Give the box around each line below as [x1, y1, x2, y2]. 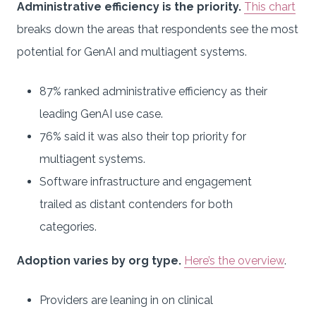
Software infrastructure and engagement [39, 174, 252, 188]
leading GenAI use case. [39, 107, 163, 121]
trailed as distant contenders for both [39, 197, 233, 211]
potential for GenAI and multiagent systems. [17, 44, 247, 59]
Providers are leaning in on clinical [39, 293, 213, 307]
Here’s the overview [184, 253, 284, 267]
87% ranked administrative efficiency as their [39, 84, 267, 98]
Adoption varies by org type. [17, 253, 181, 267]
